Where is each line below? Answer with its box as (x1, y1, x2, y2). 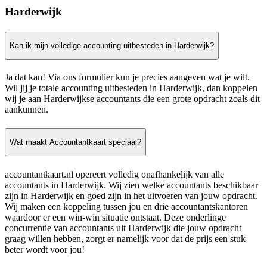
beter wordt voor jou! (5, 244, 85, 254)
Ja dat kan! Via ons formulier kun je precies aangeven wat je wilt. (5, 72, 250, 83)
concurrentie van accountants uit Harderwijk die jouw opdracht (5, 222, 241, 233)
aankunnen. (5, 104, 48, 115)
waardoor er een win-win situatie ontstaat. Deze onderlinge (5, 212, 226, 222)
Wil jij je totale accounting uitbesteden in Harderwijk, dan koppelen (5, 83, 257, 94)
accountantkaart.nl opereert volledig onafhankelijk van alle (5, 169, 224, 179)
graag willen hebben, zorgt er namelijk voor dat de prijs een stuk (5, 233, 246, 244)
